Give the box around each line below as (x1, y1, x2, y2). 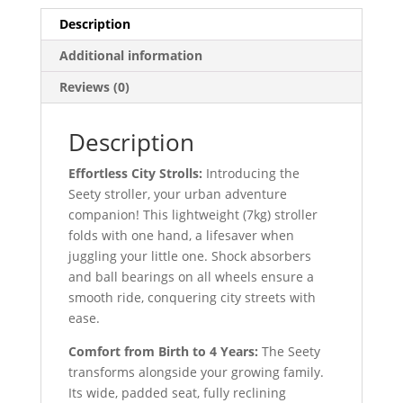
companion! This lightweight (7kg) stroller (67, 206, 318, 224)
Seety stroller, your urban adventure (67, 185, 287, 203)
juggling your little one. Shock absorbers (67, 247, 311, 265)
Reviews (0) (58, 78, 130, 96)
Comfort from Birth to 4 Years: (67, 343, 258, 361)
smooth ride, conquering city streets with (67, 289, 316, 307)
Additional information (58, 47, 202, 65)
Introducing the (201, 165, 300, 183)
